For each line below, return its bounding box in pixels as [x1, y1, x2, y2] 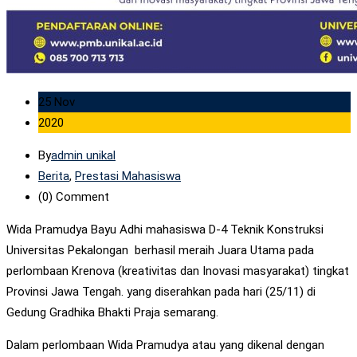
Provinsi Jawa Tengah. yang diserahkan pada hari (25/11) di [6, 284, 316, 299]
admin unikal [51, 147, 116, 163]
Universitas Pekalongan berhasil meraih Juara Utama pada [6, 242, 314, 257]
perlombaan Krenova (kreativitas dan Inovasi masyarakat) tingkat [6, 263, 349, 278]
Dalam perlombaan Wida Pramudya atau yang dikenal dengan [6, 337, 324, 352]
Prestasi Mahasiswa [75, 168, 181, 183]
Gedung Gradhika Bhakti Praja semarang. [6, 304, 218, 320]
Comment [53, 189, 109, 204]
